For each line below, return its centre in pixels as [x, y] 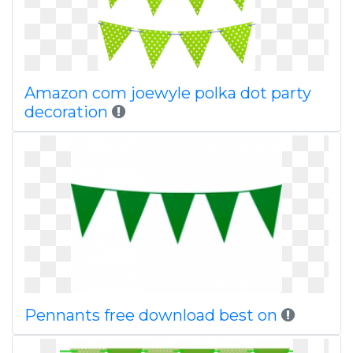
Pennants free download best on [153, 315]
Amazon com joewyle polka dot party [168, 93]
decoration [66, 112]
